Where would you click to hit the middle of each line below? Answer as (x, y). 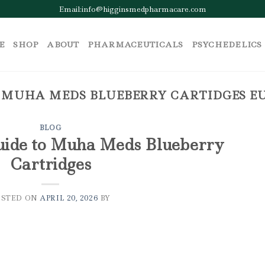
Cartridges (50, 164)
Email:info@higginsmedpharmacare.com (132, 9)
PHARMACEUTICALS (135, 44)
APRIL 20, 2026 (69, 198)
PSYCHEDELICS (227, 44)
